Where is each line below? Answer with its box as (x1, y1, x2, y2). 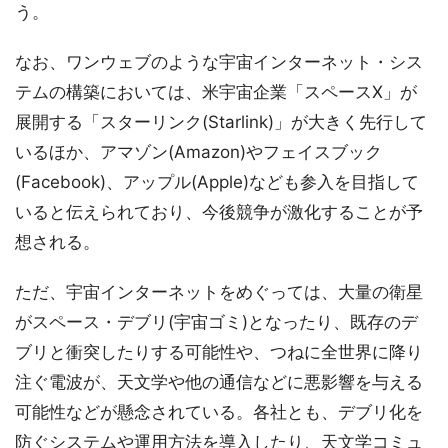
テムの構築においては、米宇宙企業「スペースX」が (15, 81, 417, 102)
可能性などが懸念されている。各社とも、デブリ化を (15, 401, 423, 422)
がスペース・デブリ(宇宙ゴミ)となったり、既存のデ (15, 311, 418, 332)
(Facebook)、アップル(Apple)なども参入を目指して (15, 171, 419, 192)
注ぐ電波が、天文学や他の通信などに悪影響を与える (15, 371, 423, 392)
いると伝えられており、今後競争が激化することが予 (15, 201, 423, 222)
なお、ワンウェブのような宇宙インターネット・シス (15, 51, 423, 72)
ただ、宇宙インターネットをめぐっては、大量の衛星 (15, 281, 423, 302)
